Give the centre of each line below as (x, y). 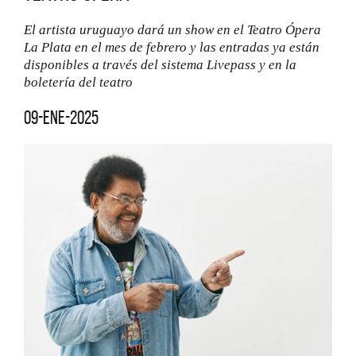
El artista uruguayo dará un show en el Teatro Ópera (172, 30)
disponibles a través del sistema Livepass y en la (160, 65)
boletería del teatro (78, 82)
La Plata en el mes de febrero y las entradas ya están (172, 47)
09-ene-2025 (61, 118)
